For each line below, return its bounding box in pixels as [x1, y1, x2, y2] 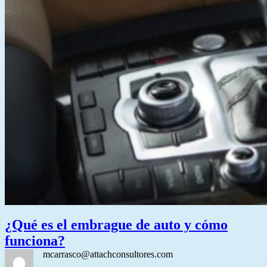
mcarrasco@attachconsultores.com [43, 249, 173, 259]
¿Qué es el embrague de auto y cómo [5, 217, 228, 232]
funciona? [5, 233, 65, 249]
